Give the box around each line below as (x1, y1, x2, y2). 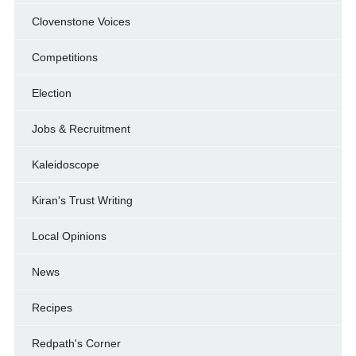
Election (31, 87, 72, 100)
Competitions (31, 51, 98, 64)
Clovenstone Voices (31, 15, 130, 29)
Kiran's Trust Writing (31, 194, 133, 207)
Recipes (31, 301, 72, 315)
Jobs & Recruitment (31, 122, 130, 136)
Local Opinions (31, 230, 106, 243)
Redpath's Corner (31, 337, 121, 350)
